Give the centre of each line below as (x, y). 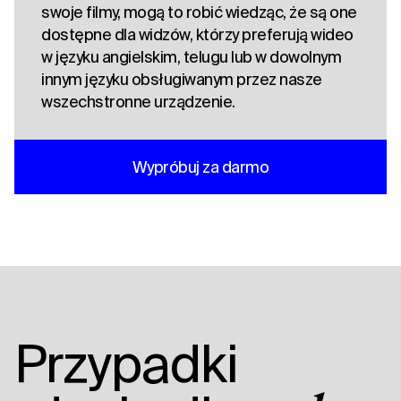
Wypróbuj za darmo (200, 167)
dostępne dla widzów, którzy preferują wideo (197, 35)
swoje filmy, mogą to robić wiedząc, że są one (199, 13)
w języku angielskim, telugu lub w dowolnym (191, 57)
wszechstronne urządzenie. (138, 102)
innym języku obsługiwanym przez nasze (182, 80)
